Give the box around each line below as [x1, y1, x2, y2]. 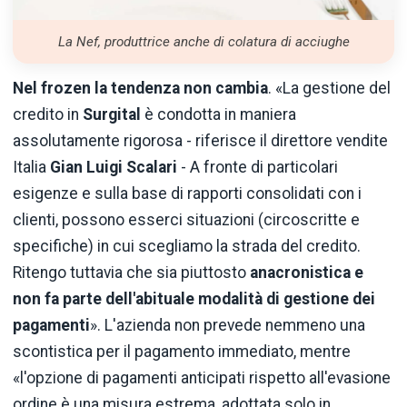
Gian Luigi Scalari [50, 157, 177, 176]
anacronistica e [250, 263, 363, 282]
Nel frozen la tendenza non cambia [13, 78, 268, 97]
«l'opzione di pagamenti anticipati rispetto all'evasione [13, 368, 391, 387]
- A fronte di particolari [177, 157, 338, 176]
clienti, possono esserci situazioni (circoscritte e [13, 210, 360, 229]
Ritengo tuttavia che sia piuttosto [13, 263, 250, 282]
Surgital [83, 104, 144, 124]
